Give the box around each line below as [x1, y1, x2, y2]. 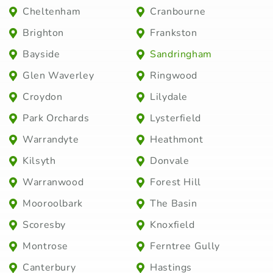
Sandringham [150, 48, 213, 62]
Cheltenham [23, 5, 81, 19]
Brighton [23, 26, 65, 40]
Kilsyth [23, 154, 56, 168]
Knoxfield [150, 218, 195, 232]
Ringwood [150, 69, 198, 83]
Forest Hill [150, 175, 202, 190]
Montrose [23, 239, 69, 253]
